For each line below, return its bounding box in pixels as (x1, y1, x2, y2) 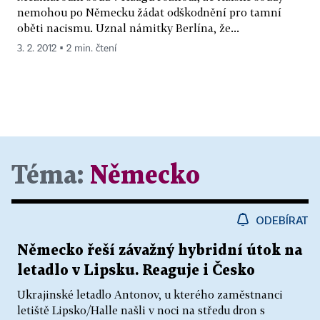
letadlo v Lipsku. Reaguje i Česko (17, 263, 255, 278)
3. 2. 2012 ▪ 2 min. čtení (17, 43, 116, 54)
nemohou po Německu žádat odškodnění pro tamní (17, 5, 281, 19)
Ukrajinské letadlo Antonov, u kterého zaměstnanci (17, 287, 283, 301)
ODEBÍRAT (256, 213, 309, 226)
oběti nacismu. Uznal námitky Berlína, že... (17, 21, 239, 34)
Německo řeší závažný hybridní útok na (17, 243, 302, 258)
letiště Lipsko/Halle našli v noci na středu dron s (17, 303, 265, 316)
